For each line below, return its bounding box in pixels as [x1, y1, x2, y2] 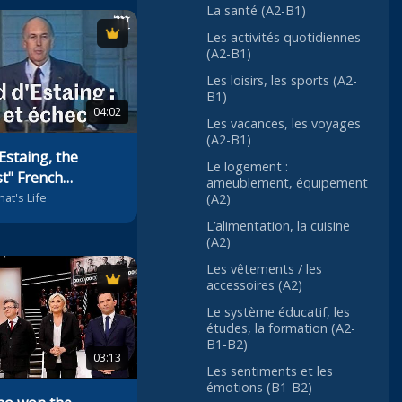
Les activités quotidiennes [206, 29, 361, 47]
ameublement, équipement [206, 174, 368, 192]
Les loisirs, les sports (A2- [206, 72, 357, 90]
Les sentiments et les [206, 363, 333, 380]
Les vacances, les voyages [206, 115, 361, 133]
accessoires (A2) [206, 276, 302, 294]
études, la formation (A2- [206, 319, 355, 337]
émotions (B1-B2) [206, 379, 312, 397]
